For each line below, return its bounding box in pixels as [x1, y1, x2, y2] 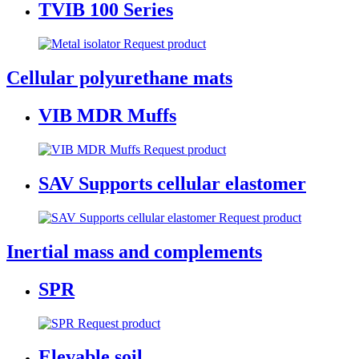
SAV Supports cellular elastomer [38, 172, 306, 194]
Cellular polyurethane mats [6, 67, 232, 89]
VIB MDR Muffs [38, 105, 176, 127]
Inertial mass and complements [6, 240, 262, 262]
